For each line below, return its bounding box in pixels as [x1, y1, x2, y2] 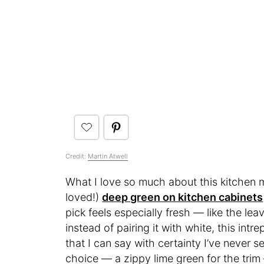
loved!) [65, 190, 103, 203]
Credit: [65, 151, 88, 160]
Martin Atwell [88, 151, 128, 160]
